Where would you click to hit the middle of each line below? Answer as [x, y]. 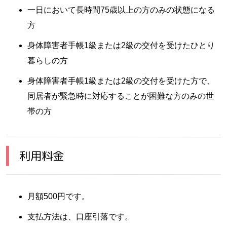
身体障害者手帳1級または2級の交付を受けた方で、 [121, 81]
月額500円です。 [59, 196]
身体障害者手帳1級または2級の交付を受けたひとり [121, 45]
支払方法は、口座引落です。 [80, 216]
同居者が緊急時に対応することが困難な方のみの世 [121, 96]
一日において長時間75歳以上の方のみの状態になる [121, 10]
